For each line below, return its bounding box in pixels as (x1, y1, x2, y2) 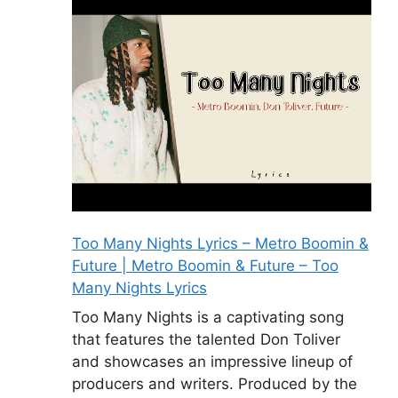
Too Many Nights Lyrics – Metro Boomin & (72, 234, 369, 252)
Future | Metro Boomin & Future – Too (72, 256, 338, 275)
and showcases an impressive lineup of (72, 353, 353, 371)
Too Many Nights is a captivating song (72, 308, 344, 327)
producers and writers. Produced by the (72, 375, 357, 394)
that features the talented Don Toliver (72, 330, 340, 349)
